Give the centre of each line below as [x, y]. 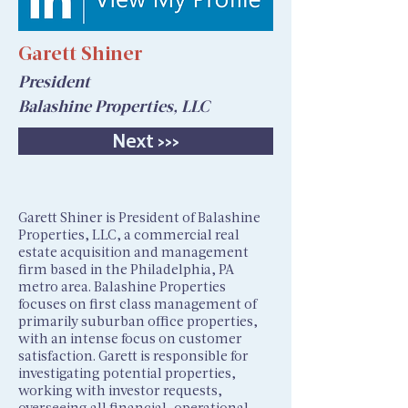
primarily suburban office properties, [138, 321]
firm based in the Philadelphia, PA [126, 269]
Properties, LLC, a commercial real [129, 234]
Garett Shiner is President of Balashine [139, 217]
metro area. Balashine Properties [122, 286]
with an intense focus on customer [130, 338]
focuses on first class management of [138, 303]
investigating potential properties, [127, 372]
